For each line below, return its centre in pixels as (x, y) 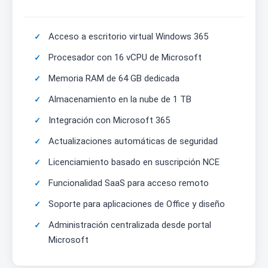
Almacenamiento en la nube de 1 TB (120, 100)
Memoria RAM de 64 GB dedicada (114, 79)
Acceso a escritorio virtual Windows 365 (128, 37)
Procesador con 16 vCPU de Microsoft (125, 58)
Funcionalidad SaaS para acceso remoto (129, 183)
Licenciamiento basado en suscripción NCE (134, 162)
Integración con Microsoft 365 (109, 121)
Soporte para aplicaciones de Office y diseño (137, 204)
